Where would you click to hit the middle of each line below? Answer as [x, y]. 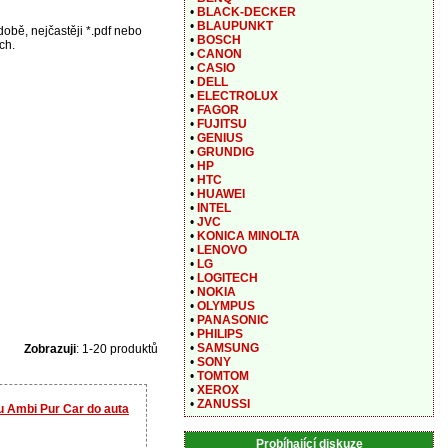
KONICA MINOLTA [248, 236]
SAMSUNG [228, 348]
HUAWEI [221, 194]
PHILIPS [220, 334]
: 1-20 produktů [117, 348]
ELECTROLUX [237, 96]
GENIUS [220, 138]
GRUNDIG [225, 152]
